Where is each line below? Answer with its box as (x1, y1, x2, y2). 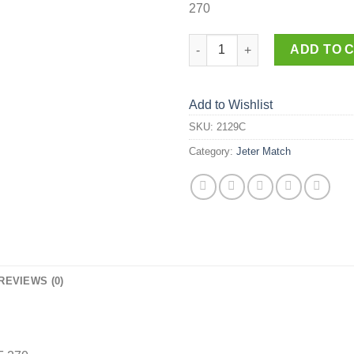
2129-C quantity (188, 36, 273, 49)
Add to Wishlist (189, 98, 273, 112)
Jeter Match (236, 145, 291, 158)
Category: (189, 145, 236, 158)
